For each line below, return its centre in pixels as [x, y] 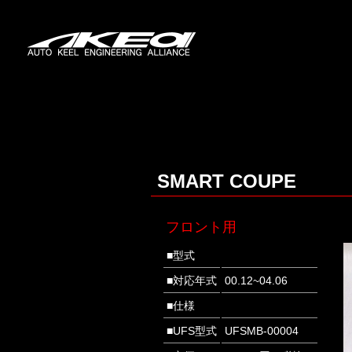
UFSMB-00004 [262, 331]
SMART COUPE [227, 181]
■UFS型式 [192, 331]
